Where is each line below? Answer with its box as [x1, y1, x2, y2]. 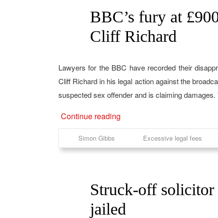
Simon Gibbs [78, 133, 115, 143]
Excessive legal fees [143, 133, 202, 143]
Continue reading [60, 110, 121, 122]
